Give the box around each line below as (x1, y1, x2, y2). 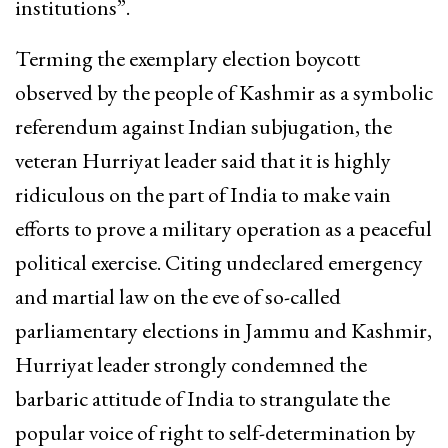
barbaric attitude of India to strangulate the (15, 383, 390, 413)
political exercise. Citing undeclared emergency (15, 247, 423, 277)
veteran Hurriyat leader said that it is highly (15, 145, 391, 175)
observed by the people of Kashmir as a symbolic (15, 77, 433, 107)
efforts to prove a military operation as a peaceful (15, 213, 432, 243)
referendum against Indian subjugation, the (15, 111, 392, 141)
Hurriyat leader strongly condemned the (15, 349, 367, 379)
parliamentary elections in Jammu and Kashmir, (15, 315, 432, 345)
